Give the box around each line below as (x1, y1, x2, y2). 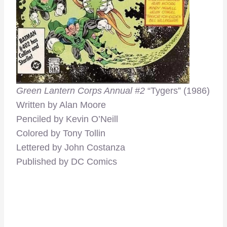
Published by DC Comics (16, 156, 117, 167)
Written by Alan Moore (16, 99, 106, 110)
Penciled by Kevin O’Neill (16, 113, 118, 124)
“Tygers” (145, 85, 181, 96)
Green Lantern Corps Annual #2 (16, 85, 145, 96)
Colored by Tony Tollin (16, 128, 105, 138)
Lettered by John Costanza (16, 142, 125, 153)
